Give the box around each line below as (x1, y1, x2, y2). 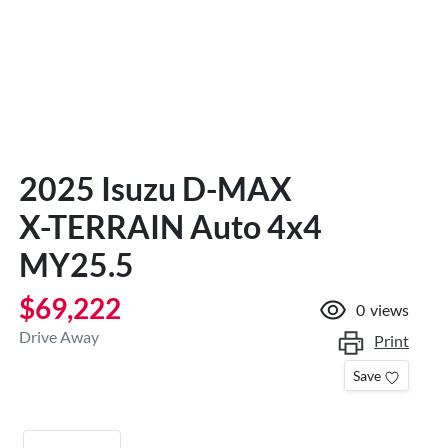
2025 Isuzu (19, 168, 182, 208)
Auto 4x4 (184, 206, 322, 246)
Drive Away (19, 326, 99, 346)
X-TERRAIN (19, 206, 184, 246)
